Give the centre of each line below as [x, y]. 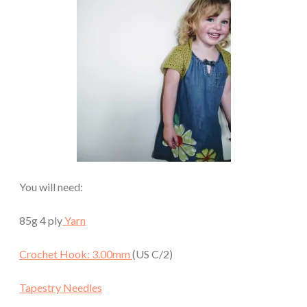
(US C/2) [152, 254]
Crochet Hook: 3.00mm [76, 254]
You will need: [51, 186]
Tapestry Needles [61, 287]
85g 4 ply [41, 220]
